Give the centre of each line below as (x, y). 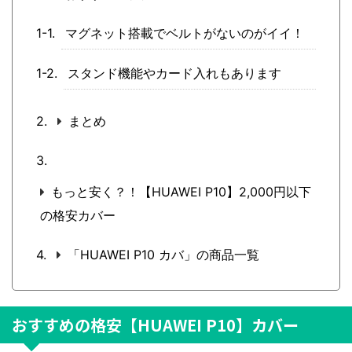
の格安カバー (78, 215)
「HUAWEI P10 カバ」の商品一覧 (163, 254)
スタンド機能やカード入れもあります (174, 73)
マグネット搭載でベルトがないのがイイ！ (185, 33)
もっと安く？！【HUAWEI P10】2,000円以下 (181, 191)
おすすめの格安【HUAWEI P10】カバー (155, 324)
